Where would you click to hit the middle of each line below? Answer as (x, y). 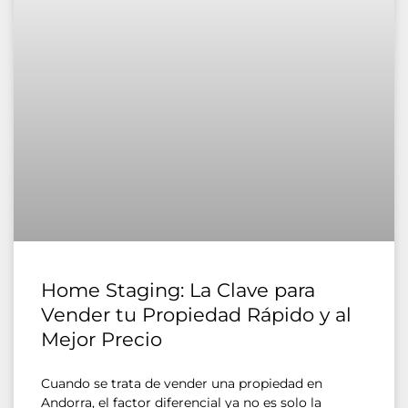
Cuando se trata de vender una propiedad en (182, 383)
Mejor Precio (102, 339)
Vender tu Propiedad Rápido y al (196, 314)
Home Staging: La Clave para (178, 290)
